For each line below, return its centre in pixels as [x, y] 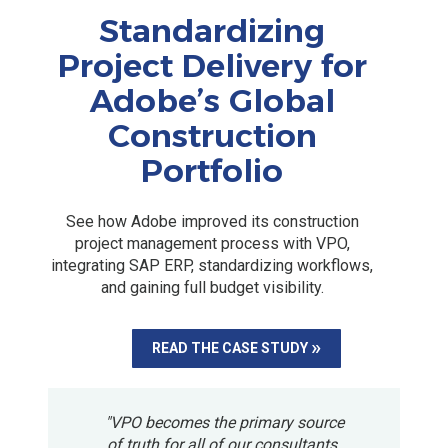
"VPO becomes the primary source [224, 423]
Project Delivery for [212, 66]
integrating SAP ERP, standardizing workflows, [212, 265]
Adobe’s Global [212, 101]
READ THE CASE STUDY [229, 348]
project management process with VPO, [212, 243]
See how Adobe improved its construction [212, 221]
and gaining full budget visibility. [212, 287]
